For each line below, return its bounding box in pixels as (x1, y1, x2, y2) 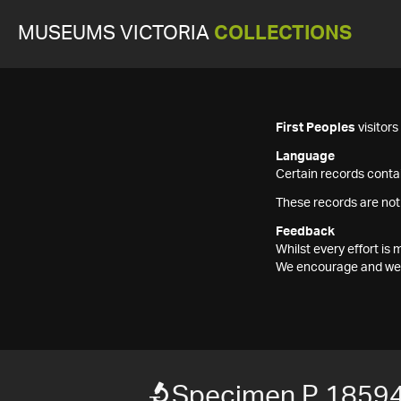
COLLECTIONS (214, 24, 352, 43)
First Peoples (276, 122, 355, 134)
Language (276, 150, 335, 163)
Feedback (276, 226, 335, 238)
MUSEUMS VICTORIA (18, 24, 214, 43)
